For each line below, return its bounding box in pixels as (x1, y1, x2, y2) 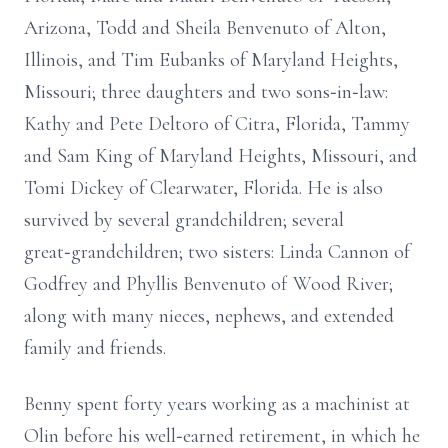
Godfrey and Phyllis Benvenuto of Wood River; (24, 272, 393, 296)
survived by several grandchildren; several (24, 208, 344, 232)
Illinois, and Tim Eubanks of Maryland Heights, (24, 48, 398, 72)
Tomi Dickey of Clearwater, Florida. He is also (24, 176, 383, 200)
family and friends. (24, 336, 166, 360)
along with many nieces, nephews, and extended (24, 304, 394, 328)
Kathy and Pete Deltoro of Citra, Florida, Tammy (24, 112, 410, 136)
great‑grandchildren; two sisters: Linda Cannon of (24, 240, 410, 264)
